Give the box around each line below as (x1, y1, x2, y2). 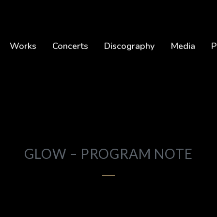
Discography (104, 40, 155, 52)
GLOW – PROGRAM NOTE (24, 145, 193, 162)
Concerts (52, 40, 88, 52)
